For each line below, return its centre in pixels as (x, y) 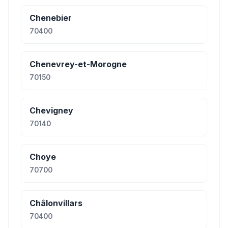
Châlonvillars (56, 203)
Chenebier (51, 18)
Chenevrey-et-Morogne (78, 64)
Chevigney (51, 110)
